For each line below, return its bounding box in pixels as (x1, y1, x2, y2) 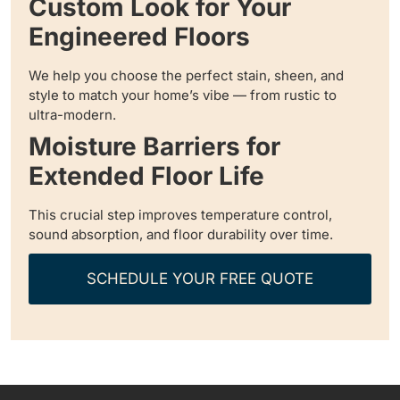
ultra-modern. (29, 106, 116, 124)
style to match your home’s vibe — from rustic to (29, 87, 337, 104)
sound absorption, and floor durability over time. (29, 226, 333, 244)
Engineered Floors (29, 21, 250, 53)
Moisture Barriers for (29, 131, 280, 162)
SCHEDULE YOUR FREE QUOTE (87, 270, 313, 288)
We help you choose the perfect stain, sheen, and (29, 67, 344, 85)
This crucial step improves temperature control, (29, 206, 332, 224)
